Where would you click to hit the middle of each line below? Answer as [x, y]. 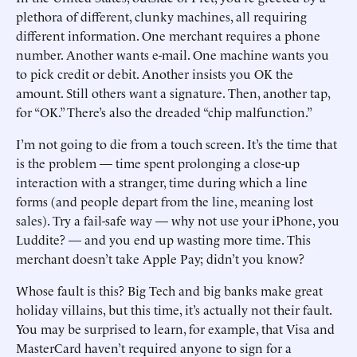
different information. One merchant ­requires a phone [168, 35]
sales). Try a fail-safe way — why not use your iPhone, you [178, 220]
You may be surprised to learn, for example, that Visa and [175, 328]
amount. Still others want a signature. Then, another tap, [173, 92]
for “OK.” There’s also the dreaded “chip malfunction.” [164, 112]
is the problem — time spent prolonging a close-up [158, 163]
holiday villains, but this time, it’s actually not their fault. [174, 309]
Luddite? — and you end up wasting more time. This [163, 239]
